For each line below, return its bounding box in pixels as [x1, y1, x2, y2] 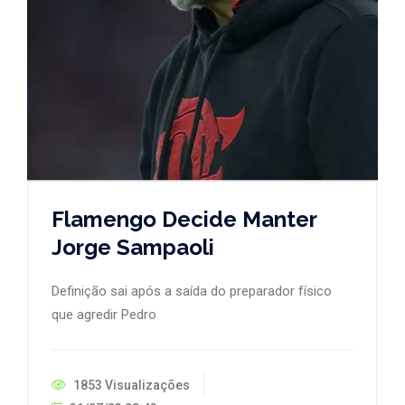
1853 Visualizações [71, 377, 190, 392]
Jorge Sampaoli [52, 233, 214, 260]
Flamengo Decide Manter [52, 205, 316, 232]
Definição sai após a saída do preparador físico [52, 282, 332, 299]
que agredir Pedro [52, 306, 156, 323]
